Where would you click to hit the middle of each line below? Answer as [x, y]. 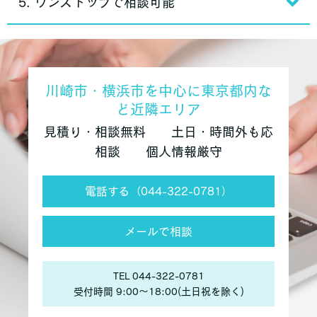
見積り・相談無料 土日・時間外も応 [158, 132]
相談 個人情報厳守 [158, 152]
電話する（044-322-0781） [158, 191]
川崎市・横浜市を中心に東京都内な [158, 91]
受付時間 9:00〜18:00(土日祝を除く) [158, 292]
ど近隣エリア [158, 109]
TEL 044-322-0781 [158, 276]
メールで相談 [158, 231]
